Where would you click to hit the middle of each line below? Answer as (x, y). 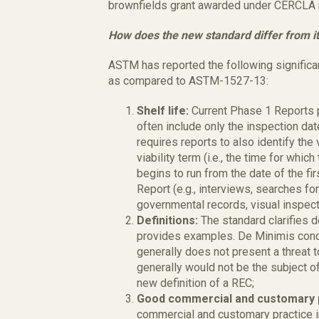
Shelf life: (164, 111)
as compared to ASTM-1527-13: (188, 81)
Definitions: (169, 220)
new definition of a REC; (195, 283)
